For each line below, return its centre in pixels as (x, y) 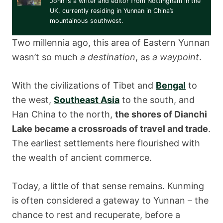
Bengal (171, 85)
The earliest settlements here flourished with (106, 143)
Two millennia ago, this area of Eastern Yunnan (111, 42)
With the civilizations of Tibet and (84, 85)
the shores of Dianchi (161, 114)
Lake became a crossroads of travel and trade (110, 128)
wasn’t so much (46, 57)
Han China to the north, (63, 114)
